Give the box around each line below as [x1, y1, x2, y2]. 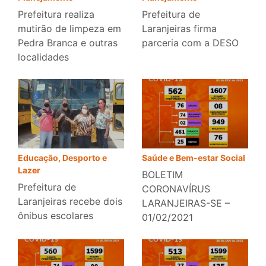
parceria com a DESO [142, 37, 239, 49]
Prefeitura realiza [18, 8, 94, 21]
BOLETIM [142, 169, 183, 181]
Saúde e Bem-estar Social [142, 153, 245, 163]
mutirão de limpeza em [18, 23, 121, 35]
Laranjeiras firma [142, 23, 217, 35]
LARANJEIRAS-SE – [142, 197, 230, 210]
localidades [18, 51, 69, 64]
